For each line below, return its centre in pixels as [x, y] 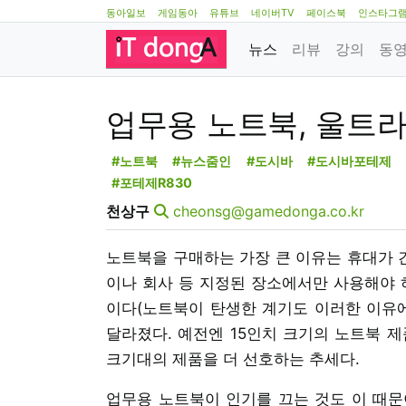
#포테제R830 [151, 182]
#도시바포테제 [350, 160]
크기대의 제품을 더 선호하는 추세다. [233, 358]
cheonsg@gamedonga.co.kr [269, 211]
